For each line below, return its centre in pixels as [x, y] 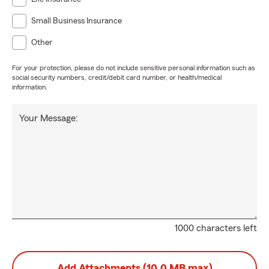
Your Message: [49, 118]
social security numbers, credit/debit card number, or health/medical [117, 77]
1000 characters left [216, 228]
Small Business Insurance [77, 21]
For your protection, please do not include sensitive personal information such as [134, 68]
